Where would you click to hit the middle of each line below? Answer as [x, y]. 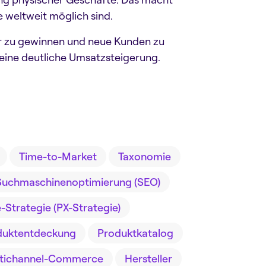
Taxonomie [144, 156]
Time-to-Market [58, 156]
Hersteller [148, 258]
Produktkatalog [135, 233]
